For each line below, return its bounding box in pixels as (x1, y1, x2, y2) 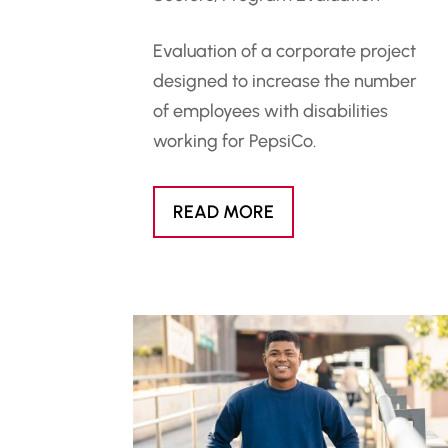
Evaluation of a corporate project (153, 40, 417, 63)
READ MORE (173, 201, 275, 224)
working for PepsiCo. (153, 130, 317, 153)
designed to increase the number (153, 70, 418, 93)
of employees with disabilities (153, 100, 389, 123)
